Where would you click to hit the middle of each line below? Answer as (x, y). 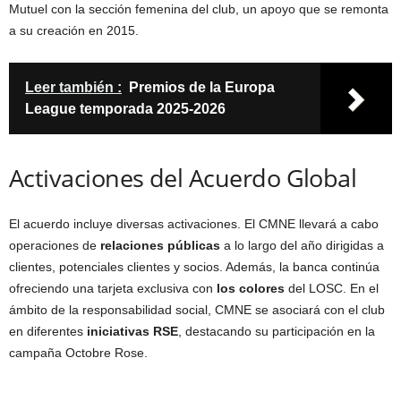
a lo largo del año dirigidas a (302, 246)
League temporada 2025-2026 (125, 109)
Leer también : (73, 88)
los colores (251, 289)
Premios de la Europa (202, 88)
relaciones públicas (160, 246)
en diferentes (48, 332)
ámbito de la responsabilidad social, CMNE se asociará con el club (197, 310)
